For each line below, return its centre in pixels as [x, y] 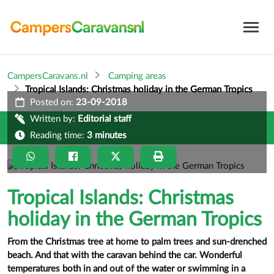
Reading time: [57, 136]
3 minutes [107, 136]
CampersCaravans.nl [48, 76]
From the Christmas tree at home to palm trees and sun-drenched [137, 242]
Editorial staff [105, 119]
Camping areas [137, 76]
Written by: [53, 119]
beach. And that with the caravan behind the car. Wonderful [125, 255]
